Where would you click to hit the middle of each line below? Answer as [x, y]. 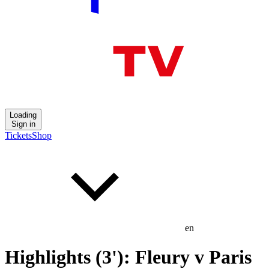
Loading [23, 115]
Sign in [23, 124]
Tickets [18, 135]
